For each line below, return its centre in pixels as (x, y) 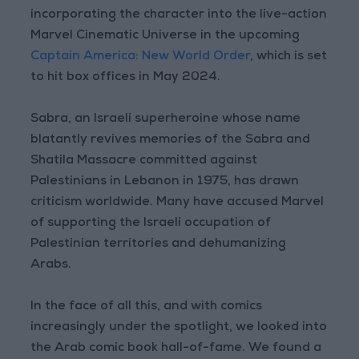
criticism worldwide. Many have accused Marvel (177, 203)
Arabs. (51, 266)
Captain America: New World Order (141, 57)
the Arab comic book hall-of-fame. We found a (176, 349)
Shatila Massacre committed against (144, 161)
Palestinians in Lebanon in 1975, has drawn (165, 182)
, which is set (289, 57)
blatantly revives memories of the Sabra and (171, 141)
